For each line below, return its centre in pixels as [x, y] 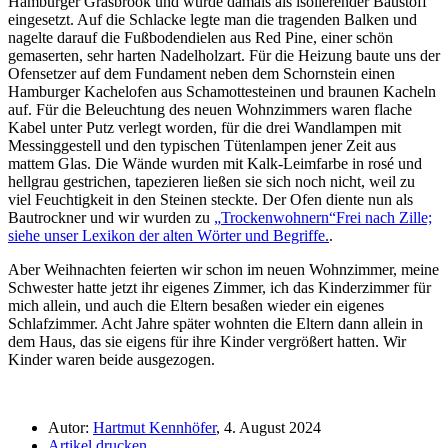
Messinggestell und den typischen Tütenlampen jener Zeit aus [202, 146]
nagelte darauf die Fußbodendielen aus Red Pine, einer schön [200, 38]
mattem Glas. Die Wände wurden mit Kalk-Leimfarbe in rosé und [215, 164]
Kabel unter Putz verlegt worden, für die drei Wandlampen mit [204, 128]
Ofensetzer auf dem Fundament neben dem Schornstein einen [201, 74]
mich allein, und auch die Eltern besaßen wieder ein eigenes [196, 306]
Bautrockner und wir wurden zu [111, 218]
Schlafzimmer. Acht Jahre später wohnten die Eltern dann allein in [215, 324]
